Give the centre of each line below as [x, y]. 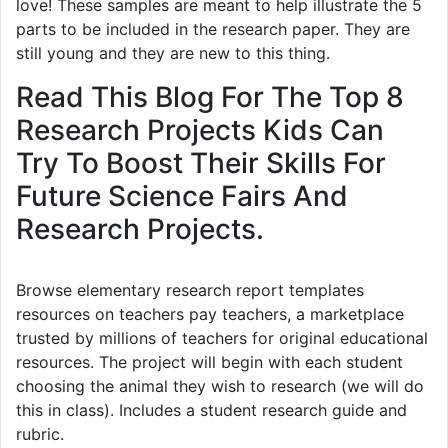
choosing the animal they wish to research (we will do [220, 386]
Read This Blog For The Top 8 [210, 97]
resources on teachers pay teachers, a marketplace [210, 314]
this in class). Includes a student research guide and [211, 410]
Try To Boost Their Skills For [201, 163]
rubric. [40, 434]
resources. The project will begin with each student [209, 362]
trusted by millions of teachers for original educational [222, 338]
